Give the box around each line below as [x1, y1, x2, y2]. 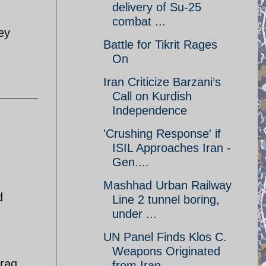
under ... [112, 207, 157, 220]
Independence [112, 104, 187, 117]
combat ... [112, 15, 166, 28]
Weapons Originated [112, 245, 220, 258]
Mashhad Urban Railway [103, 179, 232, 192]
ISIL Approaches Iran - [112, 141, 231, 154]
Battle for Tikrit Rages [103, 38, 217, 51]
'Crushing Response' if [103, 127, 221, 140]
